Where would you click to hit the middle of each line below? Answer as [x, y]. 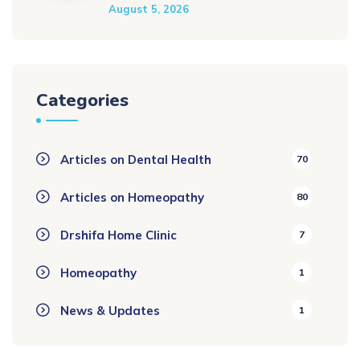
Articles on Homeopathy [132, 198]
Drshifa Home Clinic [119, 235]
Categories [82, 101]
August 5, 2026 [149, 9]
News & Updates [110, 311]
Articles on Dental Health [136, 160]
